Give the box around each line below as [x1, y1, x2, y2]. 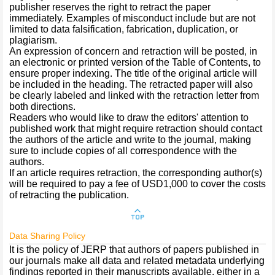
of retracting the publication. [9, 190, 129, 200]
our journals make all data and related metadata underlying [9, 255, 265, 266]
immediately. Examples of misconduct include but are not [9, 13, 255, 23]
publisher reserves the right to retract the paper [9, 2, 211, 12]
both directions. [9, 101, 76, 112]
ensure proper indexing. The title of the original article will [9, 68, 257, 79]
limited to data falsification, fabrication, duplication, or [9, 24, 238, 34]
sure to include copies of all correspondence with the [9, 145, 237, 156]
